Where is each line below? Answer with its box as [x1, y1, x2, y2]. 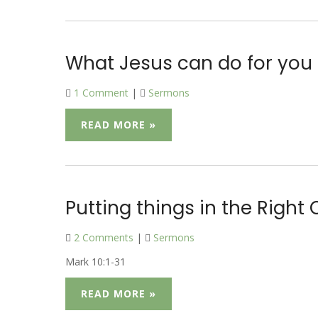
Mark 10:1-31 [65, 255, 126, 268]
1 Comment [74, 86, 128, 99]
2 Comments [74, 231, 133, 244]
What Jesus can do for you [65, 50, 312, 76]
